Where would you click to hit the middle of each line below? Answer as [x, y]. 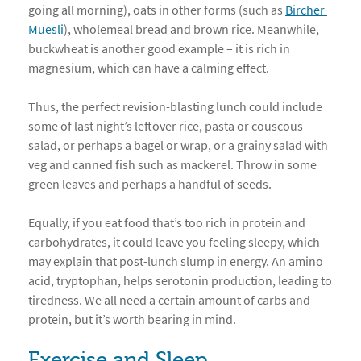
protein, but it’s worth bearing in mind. [132, 319]
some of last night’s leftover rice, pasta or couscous [166, 126]
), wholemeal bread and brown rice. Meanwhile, [191, 29]
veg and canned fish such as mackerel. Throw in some [172, 164]
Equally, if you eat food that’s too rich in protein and [167, 222]
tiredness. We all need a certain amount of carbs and [169, 300]
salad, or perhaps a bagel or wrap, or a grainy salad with [178, 145]
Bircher [305, 10]
